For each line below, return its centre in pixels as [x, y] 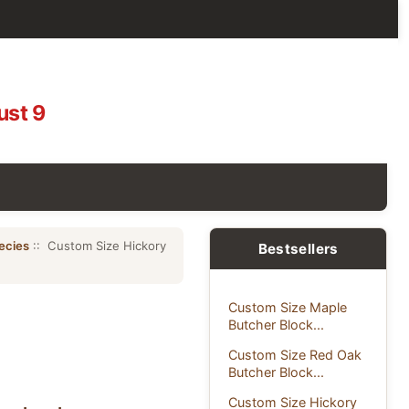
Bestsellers [298, 248]
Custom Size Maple [288, 307]
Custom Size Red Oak [295, 354]
